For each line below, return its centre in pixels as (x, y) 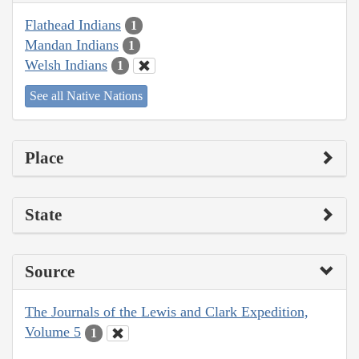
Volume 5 (53, 332)
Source (50, 272)
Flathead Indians (73, 24)
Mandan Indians (72, 44)
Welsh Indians (66, 65)
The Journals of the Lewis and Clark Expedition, (167, 312)
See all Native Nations (86, 96)
